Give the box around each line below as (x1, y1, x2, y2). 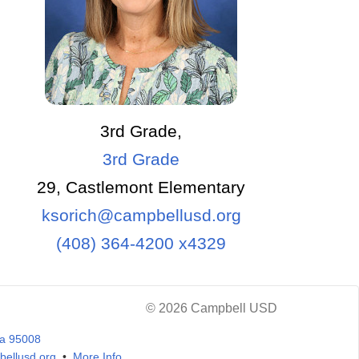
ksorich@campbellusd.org (41, 206, 241, 224)
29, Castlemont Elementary (37, 178, 245, 196)
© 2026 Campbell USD (146, 301, 277, 315)
